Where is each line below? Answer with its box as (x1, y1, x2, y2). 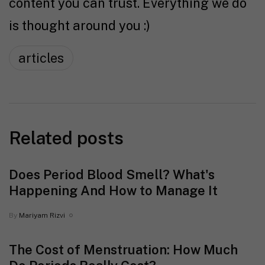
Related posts (9, 127, 124, 148)
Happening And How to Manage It (9, 182, 218, 198)
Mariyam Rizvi (19, 211, 65, 219)
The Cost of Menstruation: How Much (9, 241, 238, 257)
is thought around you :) (9, 17, 150, 33)
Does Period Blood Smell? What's (9, 166, 215, 182)
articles (18, 50, 64, 66)
